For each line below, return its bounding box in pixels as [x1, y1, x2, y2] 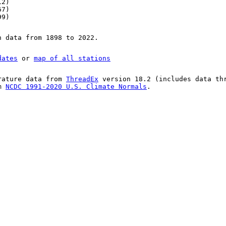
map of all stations [34, 54, 110, 63]
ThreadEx [66, 75, 98, 83]
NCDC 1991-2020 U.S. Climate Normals [6, 83, 147, 91]
